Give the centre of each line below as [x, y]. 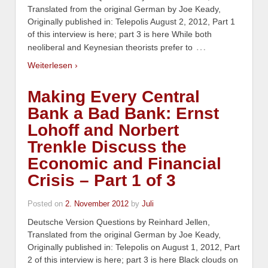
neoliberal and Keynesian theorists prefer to [110, 47]
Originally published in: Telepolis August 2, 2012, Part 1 [131, 21]
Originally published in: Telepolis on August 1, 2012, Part [134, 247]
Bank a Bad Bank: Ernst [123, 114]
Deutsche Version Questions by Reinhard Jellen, [119, 222]
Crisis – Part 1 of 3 [102, 181]
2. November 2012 [97, 204]
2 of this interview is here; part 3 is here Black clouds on [133, 260]
